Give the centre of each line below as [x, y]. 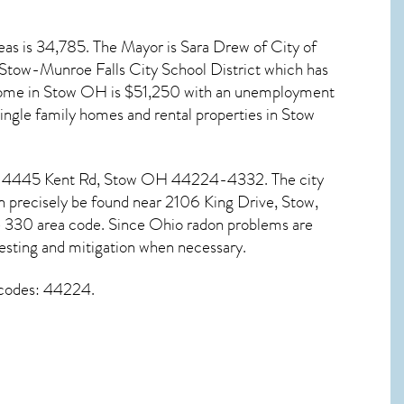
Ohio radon [186, 225]
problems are [268, 225]
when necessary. [191, 248]
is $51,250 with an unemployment [221, 92]
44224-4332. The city [246, 180]
